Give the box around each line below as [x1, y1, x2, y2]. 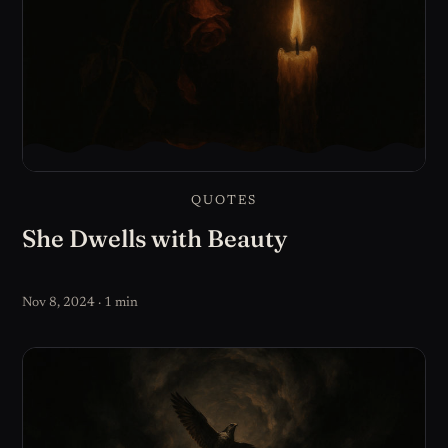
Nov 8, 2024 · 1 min [22, 295, 139, 310]
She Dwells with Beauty [22, 224, 288, 254]
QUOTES [190, 194, 258, 208]
